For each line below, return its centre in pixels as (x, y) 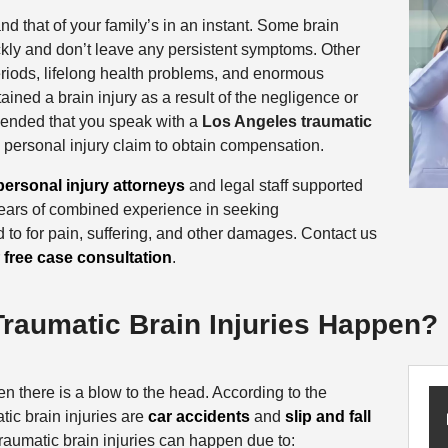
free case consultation (87, 258)
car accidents (198, 416)
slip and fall (327, 416)
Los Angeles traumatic (286, 122)
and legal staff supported (273, 186)
